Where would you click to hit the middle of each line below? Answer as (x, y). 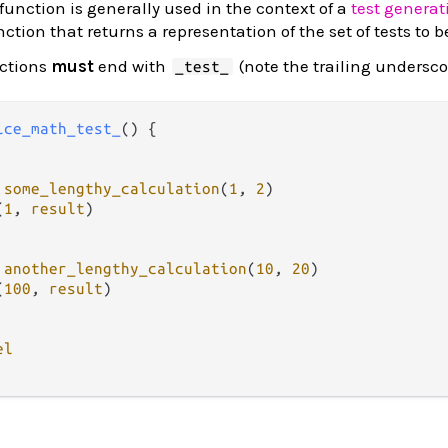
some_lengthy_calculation (112, 188)
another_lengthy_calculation (125, 268)
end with (132, 66)
